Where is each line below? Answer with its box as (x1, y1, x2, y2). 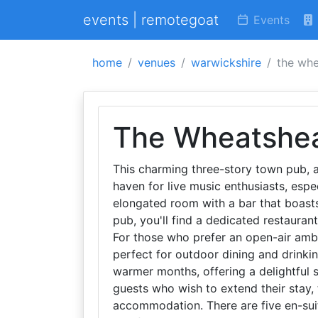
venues (138, 55, 175, 70)
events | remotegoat (83, 11, 219, 28)
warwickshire (191, 55, 261, 70)
